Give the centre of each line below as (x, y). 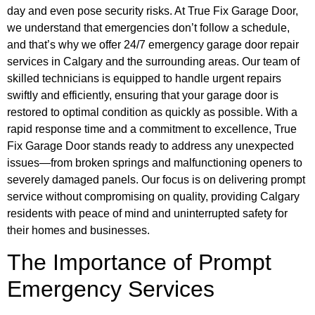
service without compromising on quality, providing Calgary (153, 197)
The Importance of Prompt (139, 263)
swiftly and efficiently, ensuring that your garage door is (143, 95)
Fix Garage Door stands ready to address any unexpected (150, 146)
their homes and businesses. (78, 230)
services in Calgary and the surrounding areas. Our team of (153, 62)
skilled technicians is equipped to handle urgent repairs (144, 78)
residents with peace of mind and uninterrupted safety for (147, 213)
